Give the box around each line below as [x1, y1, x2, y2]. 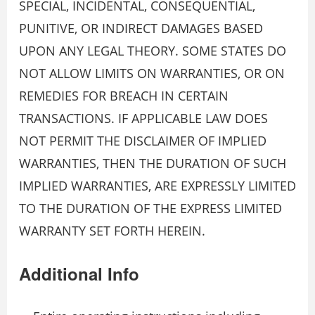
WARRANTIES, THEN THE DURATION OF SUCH [19, 155, 286, 172]
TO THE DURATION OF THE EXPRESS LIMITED [19, 200, 282, 217]
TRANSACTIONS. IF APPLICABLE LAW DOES [19, 110, 268, 127]
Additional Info [19, 262, 139, 286]
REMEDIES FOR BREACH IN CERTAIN [19, 87, 229, 105]
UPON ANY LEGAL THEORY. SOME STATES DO [19, 42, 286, 60]
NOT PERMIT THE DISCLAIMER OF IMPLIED [19, 132, 266, 150]
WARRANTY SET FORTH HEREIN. [19, 222, 205, 240]
